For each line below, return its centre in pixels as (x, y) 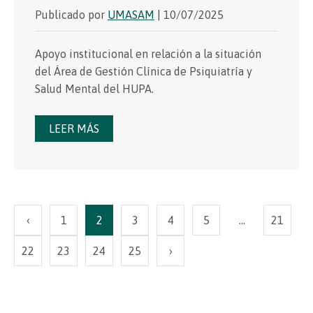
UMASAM (131, 14)
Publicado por (71, 14)
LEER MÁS (74, 128)
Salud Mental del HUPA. (94, 88)
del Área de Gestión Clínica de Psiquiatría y (144, 71)
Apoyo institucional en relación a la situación (148, 53)
